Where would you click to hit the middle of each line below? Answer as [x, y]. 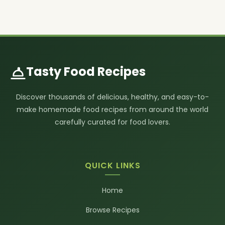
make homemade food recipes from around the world [113, 109]
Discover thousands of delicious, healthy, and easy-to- [113, 97]
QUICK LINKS [113, 165]
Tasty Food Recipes [86, 72]
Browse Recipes [113, 210]
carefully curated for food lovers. [113, 122]
